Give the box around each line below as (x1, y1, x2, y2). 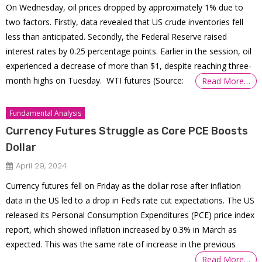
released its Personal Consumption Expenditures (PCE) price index (6, 209, 255, 220)
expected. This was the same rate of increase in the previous (6, 238, 236, 250)
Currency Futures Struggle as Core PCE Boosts (6, 124, 249, 137)
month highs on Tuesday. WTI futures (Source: (6, 74, 184, 86)
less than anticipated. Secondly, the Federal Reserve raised (6, 30, 227, 42)
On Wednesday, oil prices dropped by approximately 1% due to (6, 1, 244, 13)
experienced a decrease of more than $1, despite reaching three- (6, 60, 252, 71)
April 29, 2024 (16, 160, 67, 171)
